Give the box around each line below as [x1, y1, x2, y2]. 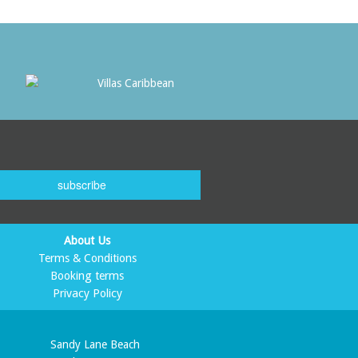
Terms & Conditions [38, 252, 137, 265]
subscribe [58, 177, 107, 193]
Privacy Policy [52, 287, 122, 300]
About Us [64, 234, 111, 248]
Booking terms [50, 269, 125, 283]
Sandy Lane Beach [50, 338, 141, 352]
